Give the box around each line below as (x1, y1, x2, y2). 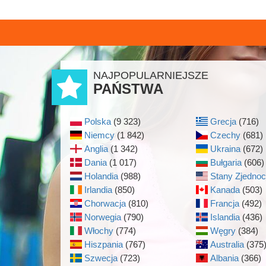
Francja (210, 198, 239, 208)
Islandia (210, 212, 240, 222)
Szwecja (84, 253, 118, 263)
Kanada (210, 185, 240, 195)
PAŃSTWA (93, 81, 163, 97)
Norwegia (84, 212, 121, 222)
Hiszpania (84, 239, 123, 249)
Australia (210, 239, 244, 249)
